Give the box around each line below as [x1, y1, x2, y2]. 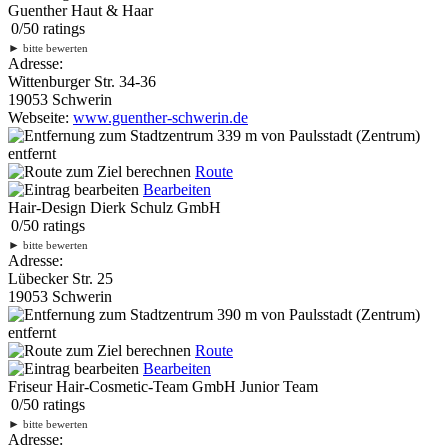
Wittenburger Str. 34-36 [8, 72, 156, 90]
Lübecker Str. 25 [8, 269, 113, 287]
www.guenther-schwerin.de [73, 108, 248, 126]
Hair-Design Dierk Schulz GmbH [8, 198, 221, 216]
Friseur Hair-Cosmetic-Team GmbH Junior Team [8, 377, 318, 395]
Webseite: [8, 108, 73, 126]
